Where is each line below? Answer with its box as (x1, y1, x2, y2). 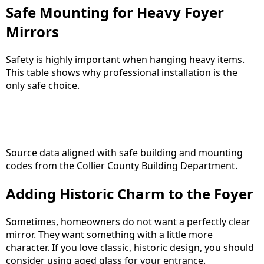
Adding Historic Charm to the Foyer (6, 183, 253, 203)
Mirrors (6, 22, 59, 42)
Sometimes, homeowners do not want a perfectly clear (6, 214, 250, 228)
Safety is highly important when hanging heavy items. (6, 52, 245, 66)
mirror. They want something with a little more (6, 227, 213, 241)
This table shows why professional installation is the (6, 65, 237, 79)
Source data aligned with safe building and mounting (6, 146, 243, 159)
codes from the (6, 159, 77, 172)
